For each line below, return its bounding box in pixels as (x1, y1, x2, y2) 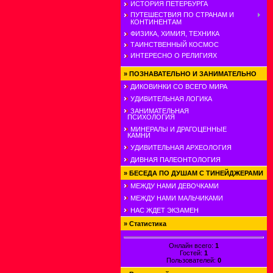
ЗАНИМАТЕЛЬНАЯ (130, 107, 189, 115)
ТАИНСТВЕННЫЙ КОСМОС (130, 41, 219, 49)
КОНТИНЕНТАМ (130, 18, 182, 26)
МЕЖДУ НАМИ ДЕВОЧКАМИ (130, 182, 219, 190)
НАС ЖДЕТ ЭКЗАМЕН (130, 207, 199, 214)
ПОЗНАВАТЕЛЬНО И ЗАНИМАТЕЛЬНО (129, 70, 257, 77)
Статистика (129, 220, 166, 227)
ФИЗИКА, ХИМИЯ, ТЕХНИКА (130, 29, 219, 37)
